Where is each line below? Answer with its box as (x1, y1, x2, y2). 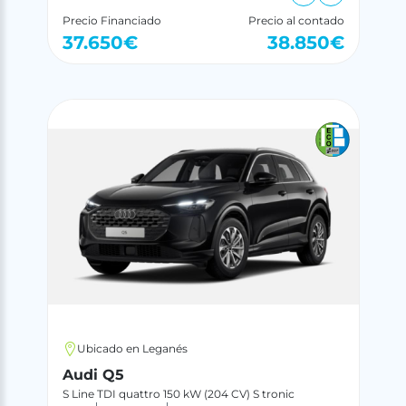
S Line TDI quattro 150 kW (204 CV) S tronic (62, 386, 295, 401)
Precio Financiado (62, 14, 161, 28)
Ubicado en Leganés (76, 341, 188, 355)
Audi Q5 (62, 365, 124, 383)
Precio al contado (247, 14, 344, 28)
